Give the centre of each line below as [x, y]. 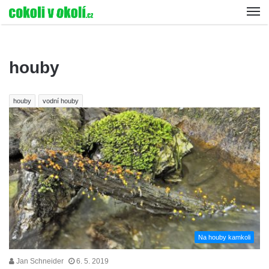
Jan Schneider [39, 261]
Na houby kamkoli [224, 237]
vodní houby [61, 101]
